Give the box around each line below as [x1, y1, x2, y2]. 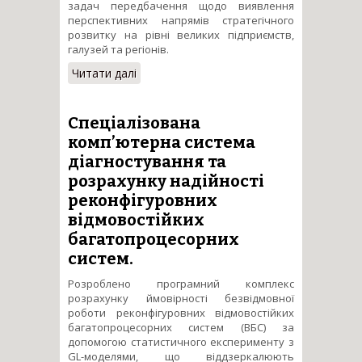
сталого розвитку [137, 95, 234, 112]
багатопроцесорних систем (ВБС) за [68, 319, 294, 335]
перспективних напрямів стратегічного [68, 13, 294, 28]
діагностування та [68, 151, 226, 171]
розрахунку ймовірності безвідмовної [68, 290, 294, 305]
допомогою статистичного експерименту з [68, 334, 294, 349]
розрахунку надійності [68, 170, 264, 191]
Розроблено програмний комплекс [68, 276, 294, 291]
